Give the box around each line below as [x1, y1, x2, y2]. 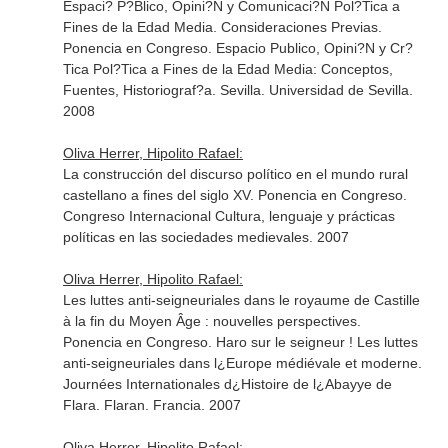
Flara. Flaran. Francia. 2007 [62, 397, 241, 413]
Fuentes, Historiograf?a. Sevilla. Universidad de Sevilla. [62, 82, 413, 98]
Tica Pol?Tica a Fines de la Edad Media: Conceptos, [62, 61, 393, 77]
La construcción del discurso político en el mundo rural [62, 166, 408, 182]
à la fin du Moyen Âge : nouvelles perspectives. [62, 313, 361, 329]
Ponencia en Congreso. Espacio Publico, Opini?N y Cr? [62, 40, 413, 56]
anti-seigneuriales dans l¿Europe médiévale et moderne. [62, 355, 422, 371]
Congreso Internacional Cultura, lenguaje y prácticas [62, 208, 395, 224]
